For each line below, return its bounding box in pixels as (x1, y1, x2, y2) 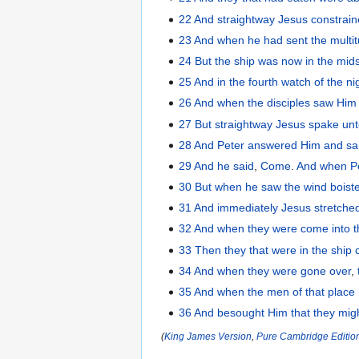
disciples (267, 96, 311, 110)
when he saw (215, 180, 282, 194)
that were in (249, 243, 309, 256)
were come (272, 222, 329, 236)
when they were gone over (217, 264, 352, 277)
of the (314, 75, 344, 89)
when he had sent (217, 33, 309, 46)
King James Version (164, 331, 252, 342)
